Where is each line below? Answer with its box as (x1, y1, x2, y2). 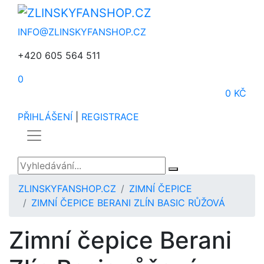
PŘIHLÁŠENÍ (18, 110, 72, 123)
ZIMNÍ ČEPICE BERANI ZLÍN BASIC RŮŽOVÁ (31, 196, 225, 209)
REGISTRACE (81, 110, 139, 123)
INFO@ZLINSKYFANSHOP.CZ (18, 25, 146, 38)
